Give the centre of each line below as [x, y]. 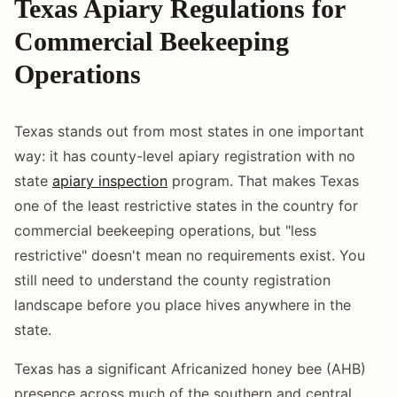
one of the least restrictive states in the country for [186, 205]
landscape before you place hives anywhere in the [183, 304]
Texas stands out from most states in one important [189, 131]
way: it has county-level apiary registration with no [185, 156]
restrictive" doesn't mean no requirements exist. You [190, 255]
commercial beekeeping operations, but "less [165, 230]
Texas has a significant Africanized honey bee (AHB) [190, 368]
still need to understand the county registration [172, 280]
